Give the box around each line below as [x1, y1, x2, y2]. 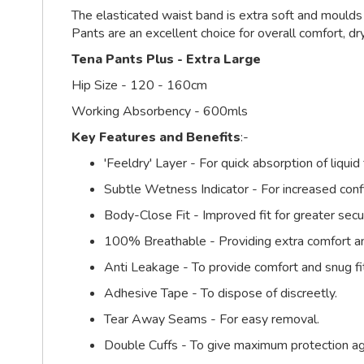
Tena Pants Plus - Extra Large [71, 50, 261, 68]
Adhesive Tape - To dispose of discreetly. [104, 284, 337, 302]
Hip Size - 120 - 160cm [71, 76, 207, 94]
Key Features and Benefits [71, 128, 240, 146]
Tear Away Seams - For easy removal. [104, 310, 319, 328]
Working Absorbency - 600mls [71, 102, 248, 120]
